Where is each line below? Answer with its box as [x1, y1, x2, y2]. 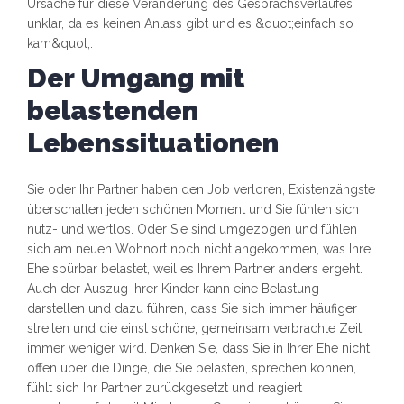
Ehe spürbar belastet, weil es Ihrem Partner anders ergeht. [27, 262, 363, 277]
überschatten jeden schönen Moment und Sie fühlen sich [27, 202, 359, 217]
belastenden [27, 95, 198, 127]
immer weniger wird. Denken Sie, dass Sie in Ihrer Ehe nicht [27, 341, 370, 356]
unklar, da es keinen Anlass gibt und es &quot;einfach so [27, 16, 353, 32]
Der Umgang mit [27, 62, 244, 95]
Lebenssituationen [27, 127, 279, 160]
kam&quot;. [27, 36, 93, 51]
